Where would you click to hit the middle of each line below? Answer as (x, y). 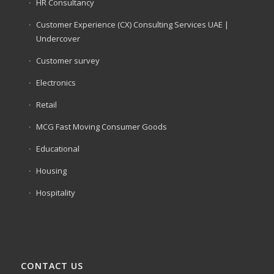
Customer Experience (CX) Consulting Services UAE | (132, 25)
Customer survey (68, 61)
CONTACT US (52, 265)
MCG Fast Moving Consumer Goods (101, 127)
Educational (57, 149)
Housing (51, 171)
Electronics (56, 83)
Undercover (58, 39)
